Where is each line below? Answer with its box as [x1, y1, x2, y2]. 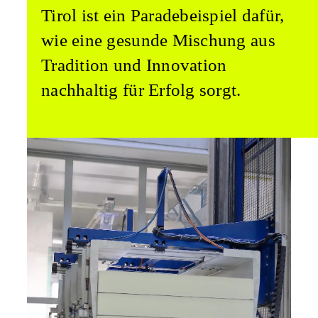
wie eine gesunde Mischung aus [41, 31, 275, 50]
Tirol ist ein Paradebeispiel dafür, [41, 6, 285, 26]
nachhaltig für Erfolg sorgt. [41, 80, 241, 100]
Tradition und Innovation [41, 55, 227, 75]
